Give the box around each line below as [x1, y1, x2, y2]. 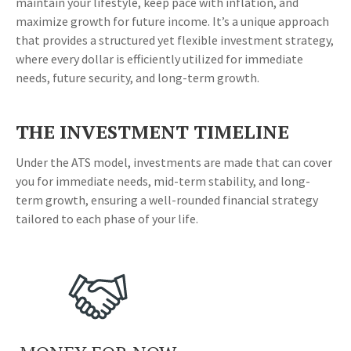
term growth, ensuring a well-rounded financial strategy [16, 192, 318, 208]
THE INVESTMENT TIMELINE [16, 119, 289, 145]
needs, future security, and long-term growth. [16, 70, 259, 86]
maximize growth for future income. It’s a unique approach [16, 13, 329, 30]
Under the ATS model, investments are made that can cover [16, 154, 332, 171]
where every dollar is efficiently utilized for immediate [16, 51, 303, 67]
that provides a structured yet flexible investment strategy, [16, 32, 334, 49]
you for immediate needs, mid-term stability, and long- [16, 173, 310, 190]
